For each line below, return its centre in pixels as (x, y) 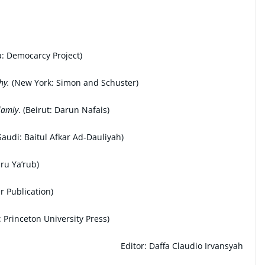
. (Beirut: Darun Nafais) (64, 109)
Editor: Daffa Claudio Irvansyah (182, 245)
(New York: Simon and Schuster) (74, 82)
